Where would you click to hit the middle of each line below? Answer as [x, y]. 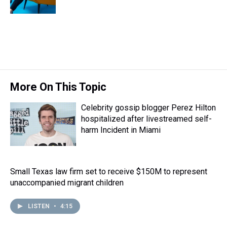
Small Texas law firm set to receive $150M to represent [109, 172]
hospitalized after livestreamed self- [146, 119]
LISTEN [40, 206]
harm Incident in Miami [121, 130]
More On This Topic [58, 87]
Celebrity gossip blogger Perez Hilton [148, 108]
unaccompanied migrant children [67, 183]
